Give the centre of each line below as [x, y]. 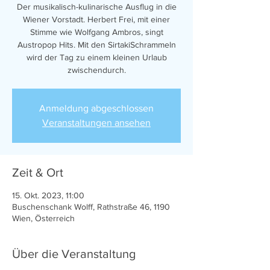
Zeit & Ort [38, 172]
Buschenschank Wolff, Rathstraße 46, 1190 [91, 207]
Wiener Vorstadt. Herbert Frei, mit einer [96, 19]
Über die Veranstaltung [74, 254]
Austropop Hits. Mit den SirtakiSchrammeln [96, 45]
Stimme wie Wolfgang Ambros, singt [96, 32]
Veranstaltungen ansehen [96, 123]
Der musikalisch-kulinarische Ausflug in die [96, 7]
